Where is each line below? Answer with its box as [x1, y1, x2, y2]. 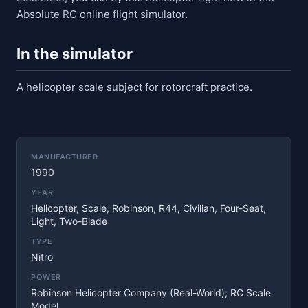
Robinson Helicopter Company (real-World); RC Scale [31, 286, 271, 298]
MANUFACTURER [31, 151, 98, 162]
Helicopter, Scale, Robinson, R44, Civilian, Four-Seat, [31, 201, 266, 214]
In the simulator [16, 44, 133, 63]
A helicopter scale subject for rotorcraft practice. [16, 80, 252, 93]
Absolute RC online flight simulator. [16, 7, 188, 21]
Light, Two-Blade [31, 214, 107, 227]
